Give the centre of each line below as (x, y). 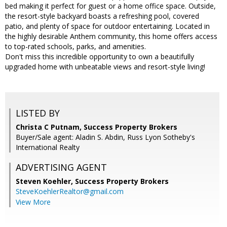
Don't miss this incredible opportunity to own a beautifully (100, 57)
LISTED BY (38, 113)
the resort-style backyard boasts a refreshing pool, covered (102, 16)
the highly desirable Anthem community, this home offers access (111, 36)
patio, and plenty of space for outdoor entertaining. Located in (107, 26)
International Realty (48, 147)
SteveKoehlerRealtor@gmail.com (70, 192)
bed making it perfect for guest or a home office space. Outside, (110, 6)
